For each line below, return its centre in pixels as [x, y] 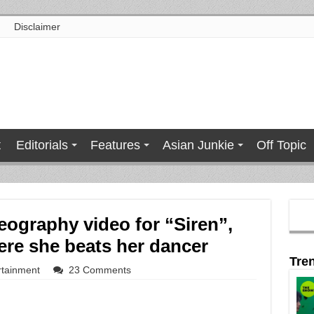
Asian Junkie [198, 145]
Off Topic [281, 145]
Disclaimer [37, 27]
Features [115, 145]
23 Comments [100, 270]
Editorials [42, 145]
